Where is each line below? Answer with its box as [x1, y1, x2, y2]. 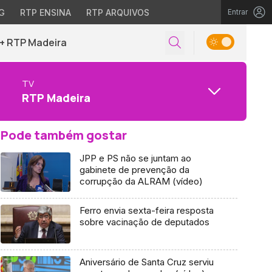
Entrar [228, 7, 248, 16]
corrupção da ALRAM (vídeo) [79, 175, 203, 187]
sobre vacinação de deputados [79, 216, 209, 228]
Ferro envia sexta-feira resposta [79, 204, 214, 216]
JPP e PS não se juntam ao [79, 152, 191, 164]
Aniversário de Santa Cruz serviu [79, 256, 214, 268]
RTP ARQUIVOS [86, 7, 149, 18]
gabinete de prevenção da [79, 164, 189, 175]
